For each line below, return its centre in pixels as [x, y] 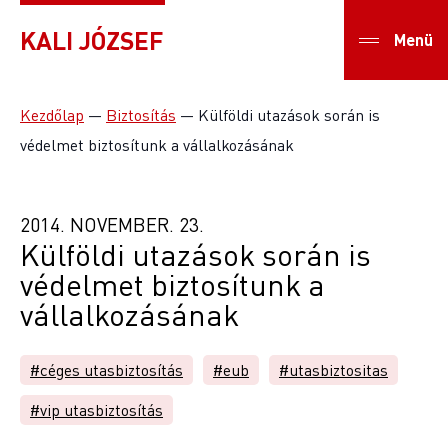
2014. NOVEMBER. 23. [112, 224]
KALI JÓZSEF [91, 39]
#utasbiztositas [333, 370]
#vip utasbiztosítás [96, 410]
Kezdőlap [52, 115]
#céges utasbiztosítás [106, 370]
